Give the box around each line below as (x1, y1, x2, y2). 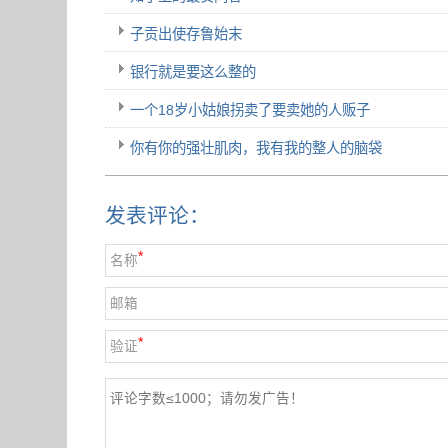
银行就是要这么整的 (130, 63, 257, 80)
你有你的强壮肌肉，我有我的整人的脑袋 (130, 139, 383, 156)
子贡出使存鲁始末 (130, 25, 243, 42)
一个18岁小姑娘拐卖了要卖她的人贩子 (130, 101, 371, 118)
